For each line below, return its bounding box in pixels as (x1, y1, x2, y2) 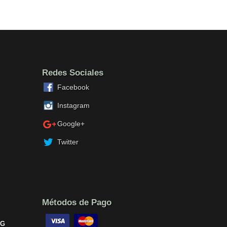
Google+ (57, 120, 85, 128)
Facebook (57, 83, 89, 91)
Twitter (57, 138, 79, 146)
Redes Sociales (42, 68, 103, 78)
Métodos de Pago (42, 198, 111, 207)
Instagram (57, 101, 90, 109)
